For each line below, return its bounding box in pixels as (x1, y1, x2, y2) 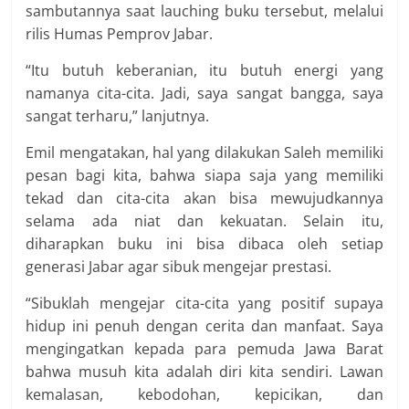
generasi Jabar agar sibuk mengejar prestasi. (26, 257, 332, 277)
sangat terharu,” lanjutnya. (26, 106, 210, 126)
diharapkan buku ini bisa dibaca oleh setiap (26, 234, 383, 254)
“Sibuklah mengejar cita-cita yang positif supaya (26, 293, 383, 313)
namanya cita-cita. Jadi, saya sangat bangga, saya (26, 83, 383, 103)
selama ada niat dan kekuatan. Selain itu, (26, 211, 383, 231)
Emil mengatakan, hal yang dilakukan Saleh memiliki (26, 142, 383, 163)
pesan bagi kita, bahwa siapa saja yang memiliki (26, 165, 383, 185)
